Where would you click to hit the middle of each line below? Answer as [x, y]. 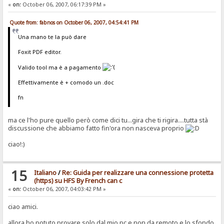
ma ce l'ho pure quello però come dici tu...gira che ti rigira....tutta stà [108, 120]
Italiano [45, 173]
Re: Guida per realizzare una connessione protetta [137, 173]
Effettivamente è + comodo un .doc [66, 82]
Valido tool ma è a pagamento [60, 67]
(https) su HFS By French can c [78, 181]
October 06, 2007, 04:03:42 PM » [64, 189]
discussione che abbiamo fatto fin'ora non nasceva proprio [97, 128]
